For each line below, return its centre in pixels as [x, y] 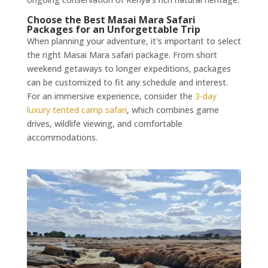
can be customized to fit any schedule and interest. [127, 82]
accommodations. [62, 137]
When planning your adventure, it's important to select [134, 41]
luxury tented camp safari [77, 109]
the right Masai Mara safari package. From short [122, 54]
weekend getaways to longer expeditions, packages [129, 68]
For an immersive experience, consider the [111, 96]
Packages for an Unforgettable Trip [113, 29]
